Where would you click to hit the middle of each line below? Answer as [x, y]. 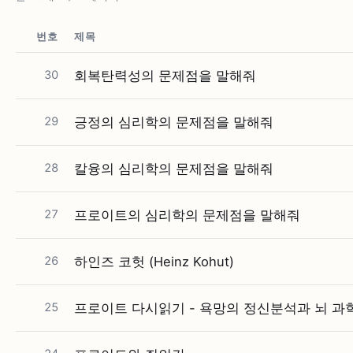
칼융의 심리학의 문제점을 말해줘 [174, 169]
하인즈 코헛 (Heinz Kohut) [154, 262]
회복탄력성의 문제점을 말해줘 [165, 76]
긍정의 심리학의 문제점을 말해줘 [174, 122]
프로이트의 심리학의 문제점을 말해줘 [187, 215]
